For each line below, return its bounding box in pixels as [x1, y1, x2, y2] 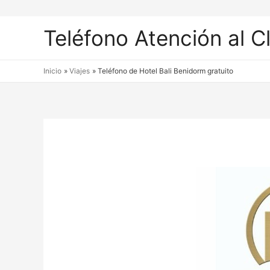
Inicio [43, 66, 61, 75]
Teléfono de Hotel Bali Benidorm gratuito [98, 66, 234, 75]
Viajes [69, 66, 90, 75]
